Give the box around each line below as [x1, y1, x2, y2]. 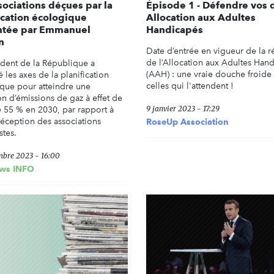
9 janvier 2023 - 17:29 [146, 104, 220, 114]
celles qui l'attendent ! [146, 81, 234, 92]
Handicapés [146, 24, 203, 36]
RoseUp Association [146, 117, 229, 127]
